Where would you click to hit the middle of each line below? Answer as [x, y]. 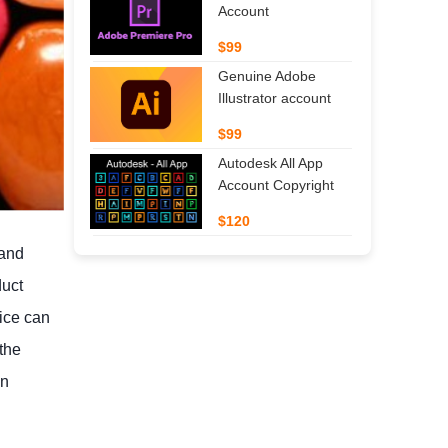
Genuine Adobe [266, 75]
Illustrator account [274, 97]
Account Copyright [276, 184]
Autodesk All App [270, 162]
